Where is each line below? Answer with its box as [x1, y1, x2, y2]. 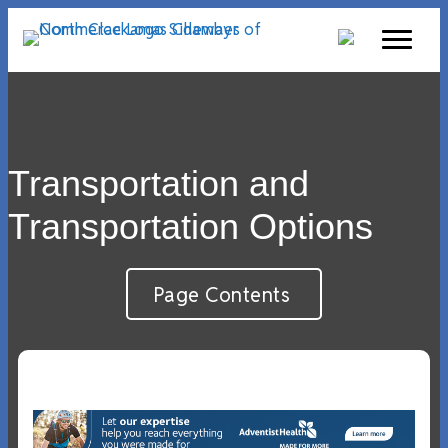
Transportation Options [8, 206, 373, 247]
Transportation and [8, 163, 309, 204]
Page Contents [152, 281, 291, 308]
